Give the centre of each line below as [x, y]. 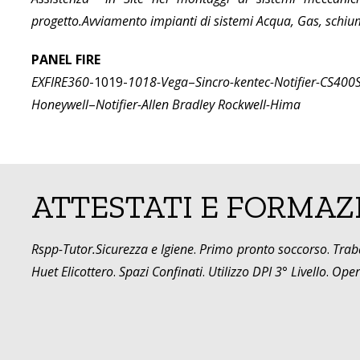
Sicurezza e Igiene [145, 250]
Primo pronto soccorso [263, 250]
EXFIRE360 [60, 82]
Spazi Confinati [160, 272]
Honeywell [59, 105]
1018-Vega [157, 82]
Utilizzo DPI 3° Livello [267, 272]
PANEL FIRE [65, 60]
